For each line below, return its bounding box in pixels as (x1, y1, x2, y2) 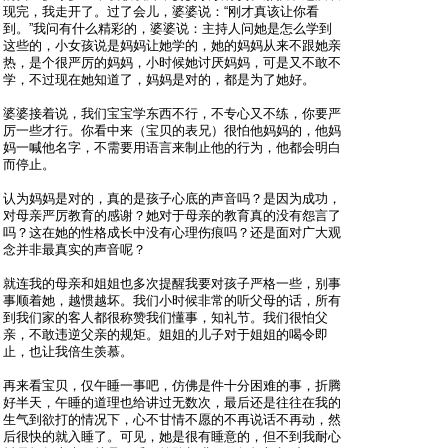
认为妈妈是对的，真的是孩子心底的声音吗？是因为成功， (3, 191, 341, 207)
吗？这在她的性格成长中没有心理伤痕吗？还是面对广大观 (3, 225, 341, 241)
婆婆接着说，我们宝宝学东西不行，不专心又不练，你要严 (3, 106, 341, 122)
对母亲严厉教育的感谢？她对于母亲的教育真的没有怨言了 (3, 208, 341, 224)
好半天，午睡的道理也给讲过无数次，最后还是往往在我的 (3, 395, 341, 411)
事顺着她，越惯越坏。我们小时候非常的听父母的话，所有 (3, 293, 341, 309)
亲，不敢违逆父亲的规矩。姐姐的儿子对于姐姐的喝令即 (3, 327, 328, 343)
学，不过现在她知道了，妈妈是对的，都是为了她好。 (3, 72, 315, 88)
